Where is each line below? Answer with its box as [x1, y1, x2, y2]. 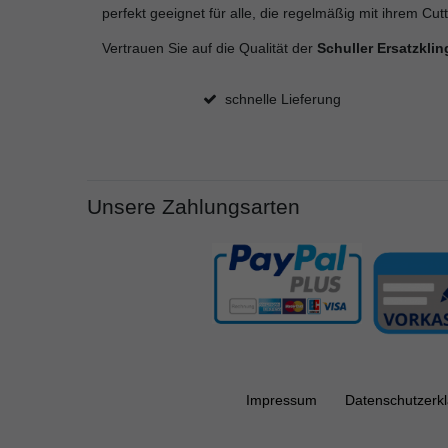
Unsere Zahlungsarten [87, 195, 300, 219]
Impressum [246, 392, 317, 409]
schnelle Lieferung [224, 91, 341, 108]
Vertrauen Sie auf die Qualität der [102, 40, 317, 57]
